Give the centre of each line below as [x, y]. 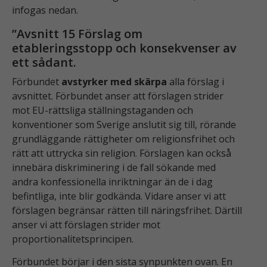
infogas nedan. [45, 10]
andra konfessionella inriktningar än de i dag [112, 181]
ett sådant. [44, 62]
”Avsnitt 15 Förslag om [77, 33]
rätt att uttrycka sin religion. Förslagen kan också [122, 153]
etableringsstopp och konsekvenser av [124, 48]
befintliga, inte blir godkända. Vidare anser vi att [119, 196]
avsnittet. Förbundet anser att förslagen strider [118, 96]
